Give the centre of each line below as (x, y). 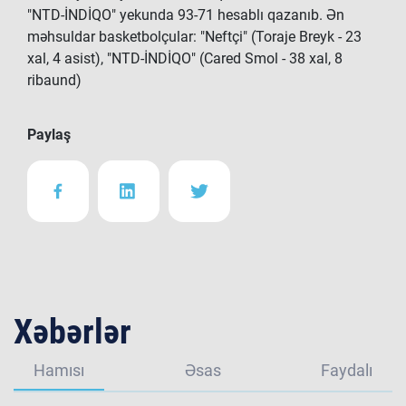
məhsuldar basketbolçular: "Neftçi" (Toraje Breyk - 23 (194, 37)
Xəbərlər (72, 332)
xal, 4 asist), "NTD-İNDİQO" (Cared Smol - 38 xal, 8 (185, 58)
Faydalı (347, 370)
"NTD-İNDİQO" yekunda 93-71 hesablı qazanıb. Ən (186, 15)
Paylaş (49, 135)
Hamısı (59, 370)
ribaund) (54, 80)
